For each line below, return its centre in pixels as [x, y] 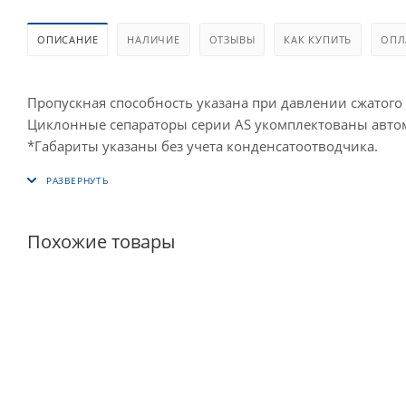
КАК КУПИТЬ [318, 39]
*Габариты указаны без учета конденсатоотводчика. [203, 145]
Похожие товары [101, 241]
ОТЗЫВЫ [232, 39]
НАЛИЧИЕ [154, 39]
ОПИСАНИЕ [68, 39]
